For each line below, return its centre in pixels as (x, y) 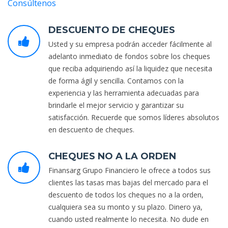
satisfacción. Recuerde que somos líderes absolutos (134, 118)
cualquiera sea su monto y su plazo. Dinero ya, (125, 207)
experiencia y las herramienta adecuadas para (124, 93)
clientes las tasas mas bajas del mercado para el (128, 183)
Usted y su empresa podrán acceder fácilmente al (130, 44)
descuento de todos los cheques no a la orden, (126, 195)
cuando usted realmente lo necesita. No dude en (129, 219)
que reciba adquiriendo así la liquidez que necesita (130, 69)
